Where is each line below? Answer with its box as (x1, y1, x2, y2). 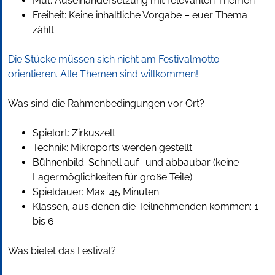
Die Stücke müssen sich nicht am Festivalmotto (8, 53, 220, 66)
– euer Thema (184, 9, 247, 21)
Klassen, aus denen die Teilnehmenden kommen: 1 (33, 201, 258, 213)
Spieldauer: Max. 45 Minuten (33, 186, 159, 198)
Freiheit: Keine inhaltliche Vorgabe (33, 9, 184, 21)
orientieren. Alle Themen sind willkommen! (8, 68, 198, 80)
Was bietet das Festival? (8, 245, 116, 257)
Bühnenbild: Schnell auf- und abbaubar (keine (33, 157, 239, 169)
